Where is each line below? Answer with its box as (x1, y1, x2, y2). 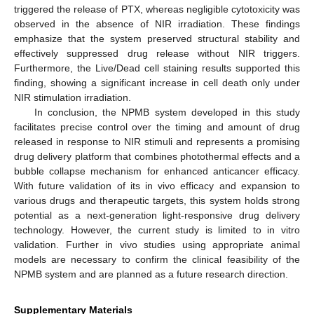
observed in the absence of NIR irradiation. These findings (14, 18, 300, 30)
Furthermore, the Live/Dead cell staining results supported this (14, 62, 300, 74)
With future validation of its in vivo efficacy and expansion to (14, 180, 300, 192)
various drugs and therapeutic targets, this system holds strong (14, 195, 300, 207)
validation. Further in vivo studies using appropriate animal (14, 239, 300, 251)
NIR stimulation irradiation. (14, 92, 131, 104)
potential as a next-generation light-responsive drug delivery (14, 210, 300, 221)
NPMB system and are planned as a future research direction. (14, 268, 288, 280)
